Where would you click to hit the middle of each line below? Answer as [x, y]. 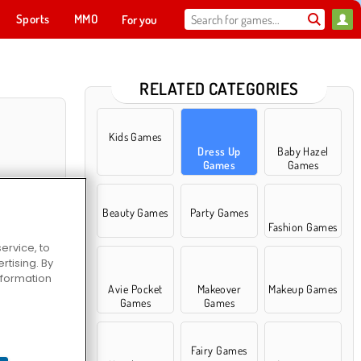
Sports [33, 19]
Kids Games [135, 137]
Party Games [219, 212]
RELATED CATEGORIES [219, 88]
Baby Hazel [303, 151]
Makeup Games [303, 289]
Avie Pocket [135, 289]
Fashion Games [303, 227]
